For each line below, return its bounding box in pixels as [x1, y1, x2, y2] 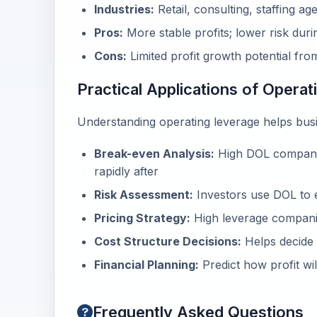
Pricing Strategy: [94, 211, 190, 225]
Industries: [94, 2, 154, 16]
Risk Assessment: [94, 188, 193, 202]
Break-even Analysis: [94, 146, 214, 161]
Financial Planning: [94, 258, 199, 272]
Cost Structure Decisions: [94, 234, 241, 248]
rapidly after [94, 164, 158, 178]
